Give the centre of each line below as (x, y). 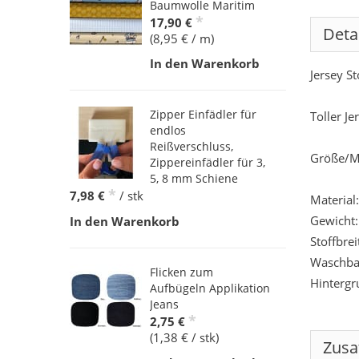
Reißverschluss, (192, 147)
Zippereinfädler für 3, (208, 163)
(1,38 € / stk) (184, 338)
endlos (168, 131)
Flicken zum (182, 272)
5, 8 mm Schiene (194, 179)
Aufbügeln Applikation (210, 288)
